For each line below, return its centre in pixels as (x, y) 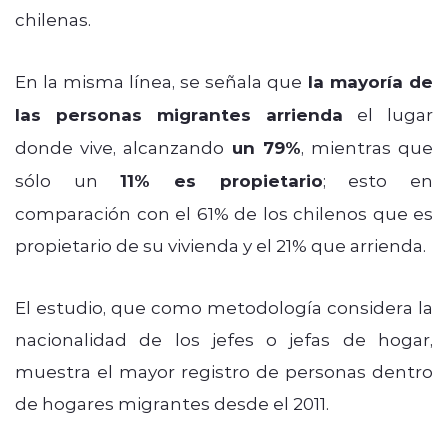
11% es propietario (221, 180)
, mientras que (367, 146)
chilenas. (53, 18)
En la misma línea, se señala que (158, 80)
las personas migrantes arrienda (179, 114)
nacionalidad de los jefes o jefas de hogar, (224, 338)
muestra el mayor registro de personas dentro (224, 370)
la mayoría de (367, 81)
